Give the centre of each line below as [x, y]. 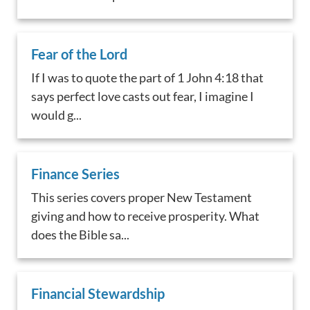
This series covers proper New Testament [142, 197]
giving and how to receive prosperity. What [146, 216]
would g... [57, 115]
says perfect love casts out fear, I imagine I [143, 96]
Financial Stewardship [98, 293]
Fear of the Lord [80, 54]
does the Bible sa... [81, 234]
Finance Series [76, 173]
